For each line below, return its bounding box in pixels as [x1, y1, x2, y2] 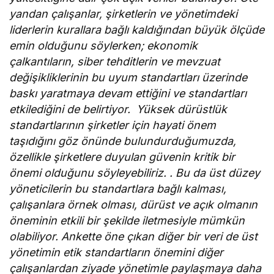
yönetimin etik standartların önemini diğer [9, 245, 224, 259]
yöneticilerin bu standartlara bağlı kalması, [9, 182, 227, 195]
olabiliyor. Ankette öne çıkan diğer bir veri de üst [9, 229, 258, 243]
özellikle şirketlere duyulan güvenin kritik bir [9, 150, 235, 163]
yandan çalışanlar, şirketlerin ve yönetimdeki [9, 7, 238, 20]
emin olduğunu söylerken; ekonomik [9, 39, 198, 52]
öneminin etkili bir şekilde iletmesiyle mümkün [9, 213, 245, 227]
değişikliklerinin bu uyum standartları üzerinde [9, 70, 248, 84]
